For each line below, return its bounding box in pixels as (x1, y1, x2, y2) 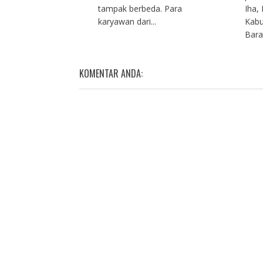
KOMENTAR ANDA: (79, 66, 143, 81)
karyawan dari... (97, 16, 156, 28)
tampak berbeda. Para (97, 3, 182, 15)
